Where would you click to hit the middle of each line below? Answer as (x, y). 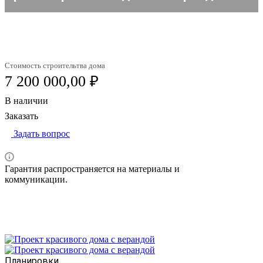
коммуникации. (36, 180)
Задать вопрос (42, 134)
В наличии (26, 101)
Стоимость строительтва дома (55, 66)
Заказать (21, 116)
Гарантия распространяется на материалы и (92, 169)
